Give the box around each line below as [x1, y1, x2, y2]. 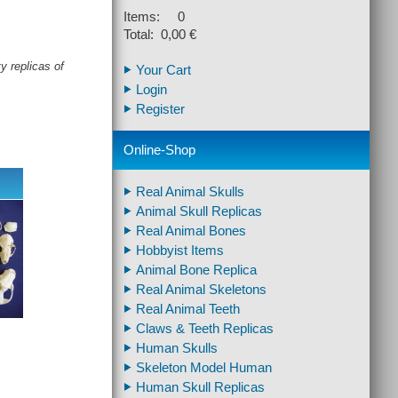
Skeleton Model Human [136, 361, 272, 375]
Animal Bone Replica [136, 263, 257, 277]
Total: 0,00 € [123, 28, 196, 42]
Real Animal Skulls [136, 185, 244, 199]
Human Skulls [136, 341, 218, 355]
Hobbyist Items [136, 243, 224, 258]
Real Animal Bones [136, 224, 246, 238]
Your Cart [136, 63, 191, 77]
